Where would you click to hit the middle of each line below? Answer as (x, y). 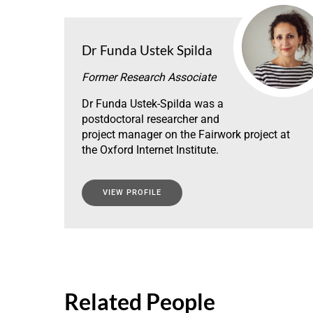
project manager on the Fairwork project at (186, 134)
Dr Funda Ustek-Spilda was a (153, 103)
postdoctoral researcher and (151, 119)
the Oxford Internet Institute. (150, 150)
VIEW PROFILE (132, 192)
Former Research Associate (149, 77)
